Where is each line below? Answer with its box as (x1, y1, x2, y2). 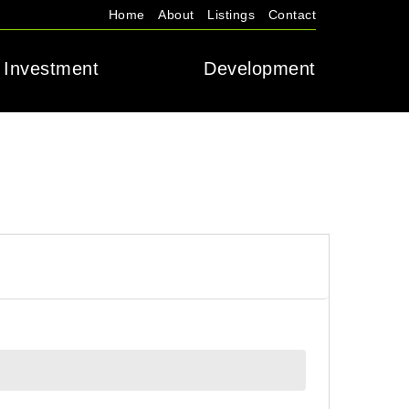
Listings (207, 7, 255, 22)
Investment (4, 58, 99, 79)
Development (204, 58, 316, 79)
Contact (267, 7, 316, 22)
